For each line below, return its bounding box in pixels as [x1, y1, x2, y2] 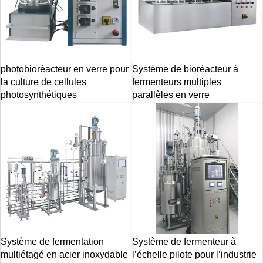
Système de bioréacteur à [131, 64, 238, 74]
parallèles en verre [131, 90, 210, 100]
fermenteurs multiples [131, 77, 221, 87]
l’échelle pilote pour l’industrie [131, 249, 257, 259]
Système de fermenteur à [131, 236, 236, 247]
